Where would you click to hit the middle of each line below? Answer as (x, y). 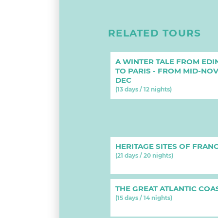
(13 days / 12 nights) (144, 89)
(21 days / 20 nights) (144, 155)
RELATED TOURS (155, 33)
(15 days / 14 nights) (144, 198)
